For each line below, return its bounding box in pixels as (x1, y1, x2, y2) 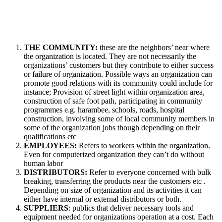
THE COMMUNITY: (24, 43, 98, 52)
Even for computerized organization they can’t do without (24, 150, 204, 159)
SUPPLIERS (24, 203, 68, 212)
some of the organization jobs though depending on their (24, 123, 200, 132)
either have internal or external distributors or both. (24, 194, 181, 203)
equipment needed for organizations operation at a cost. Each (24, 212, 214, 221)
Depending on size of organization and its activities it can (24, 185, 202, 194)
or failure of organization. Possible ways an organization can (24, 69, 212, 78)
